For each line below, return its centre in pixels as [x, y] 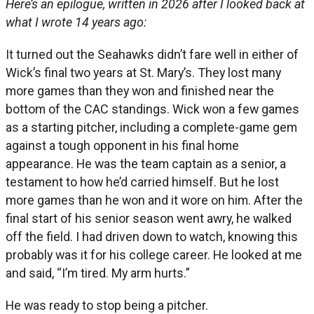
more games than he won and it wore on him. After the [154, 200]
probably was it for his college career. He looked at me [154, 255]
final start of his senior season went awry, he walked [149, 219]
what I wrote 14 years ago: [76, 22]
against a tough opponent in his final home [122, 146]
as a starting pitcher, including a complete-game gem [151, 128]
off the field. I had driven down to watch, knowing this [152, 237]
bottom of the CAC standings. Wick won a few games [152, 109]
